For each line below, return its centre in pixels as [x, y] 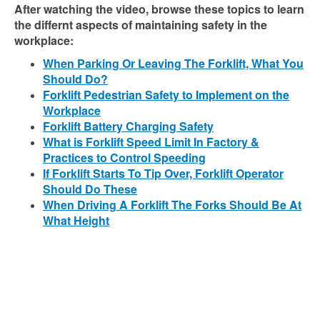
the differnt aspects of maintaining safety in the [141, 25]
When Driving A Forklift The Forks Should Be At [172, 205]
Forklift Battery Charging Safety [128, 126]
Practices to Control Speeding [124, 157]
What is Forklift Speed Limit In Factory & [151, 142]
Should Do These [90, 189]
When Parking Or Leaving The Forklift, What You [173, 63]
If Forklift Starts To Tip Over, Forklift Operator [163, 173]
